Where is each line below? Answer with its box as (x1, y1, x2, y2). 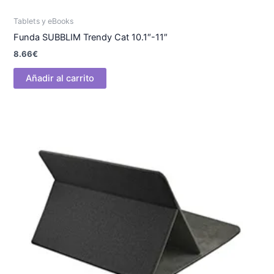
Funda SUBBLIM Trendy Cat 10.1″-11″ (13, 31, 168, 43)
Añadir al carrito (26, 72, 95, 84)
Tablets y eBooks (13, 16, 74, 26)
